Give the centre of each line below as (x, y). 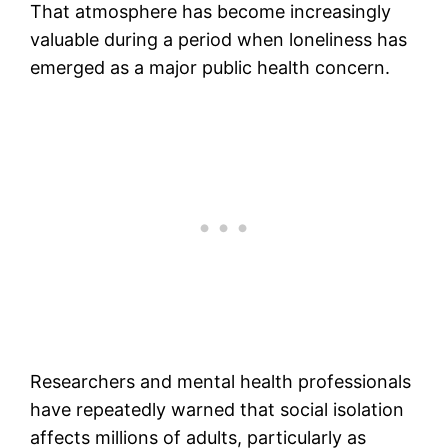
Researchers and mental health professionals (221, 381)
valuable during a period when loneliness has (219, 39)
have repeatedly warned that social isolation (217, 409)
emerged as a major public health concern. (210, 67)
